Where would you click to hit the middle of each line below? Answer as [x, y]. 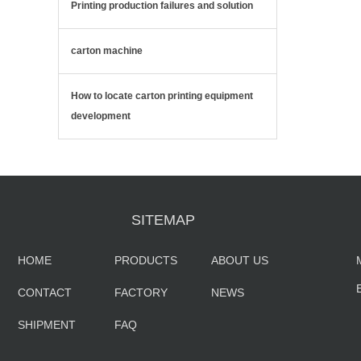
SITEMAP [163, 220]
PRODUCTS [146, 260]
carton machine [107, 51]
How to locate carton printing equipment [162, 96]
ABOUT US [240, 260]
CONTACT [45, 293]
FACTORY [141, 293]
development [101, 116]
